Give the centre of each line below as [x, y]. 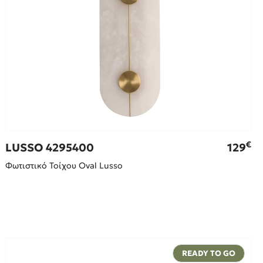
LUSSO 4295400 [50, 148]
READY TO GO [208, 254]
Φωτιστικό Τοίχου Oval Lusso [64, 166]
